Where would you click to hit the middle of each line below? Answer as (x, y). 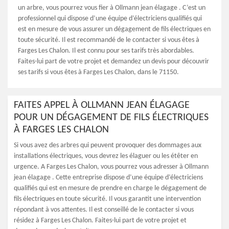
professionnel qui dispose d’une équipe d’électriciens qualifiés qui (110, 19)
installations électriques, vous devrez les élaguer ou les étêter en (106, 156)
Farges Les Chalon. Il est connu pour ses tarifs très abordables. (106, 51)
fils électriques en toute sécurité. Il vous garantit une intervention (107, 199)
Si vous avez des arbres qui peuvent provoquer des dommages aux (108, 145)
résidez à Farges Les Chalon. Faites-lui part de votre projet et (100, 221)
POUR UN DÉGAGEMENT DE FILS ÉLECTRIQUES (111, 118)
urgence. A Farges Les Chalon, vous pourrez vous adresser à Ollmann (111, 167)
